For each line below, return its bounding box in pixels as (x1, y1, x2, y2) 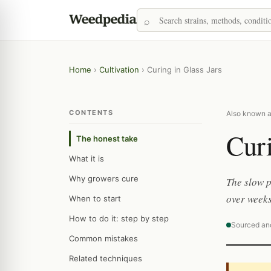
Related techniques (69, 253, 142, 263)
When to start (69, 194, 121, 203)
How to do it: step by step (69, 214, 169, 223)
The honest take (76, 134, 138, 143)
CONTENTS (69, 108, 113, 117)
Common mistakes (69, 233, 138, 243)
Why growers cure (69, 174, 139, 183)
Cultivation (99, 65, 139, 74)
